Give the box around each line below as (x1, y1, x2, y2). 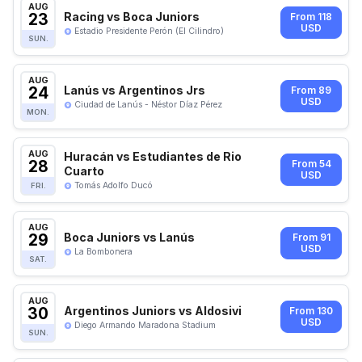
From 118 (290, 11, 332, 23)
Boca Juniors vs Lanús (64, 229, 195, 244)
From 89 (291, 85, 331, 97)
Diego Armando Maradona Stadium (74, 319, 216, 330)
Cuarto (64, 163, 104, 178)
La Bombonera (74, 246, 133, 257)
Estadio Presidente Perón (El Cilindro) (74, 25, 224, 36)
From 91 (292, 232, 330, 244)
